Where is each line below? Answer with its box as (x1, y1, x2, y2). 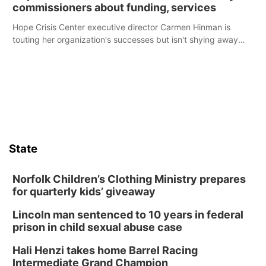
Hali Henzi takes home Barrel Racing (12, 244, 198, 256)
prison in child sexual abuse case (12, 221, 182, 233)
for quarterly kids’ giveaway (12, 185, 156, 198)
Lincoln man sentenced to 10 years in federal (12, 208, 243, 221)
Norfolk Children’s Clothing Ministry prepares (12, 173, 246, 185)
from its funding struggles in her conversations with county (12, 47, 240, 57)
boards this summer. (12, 59, 91, 69)
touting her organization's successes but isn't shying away (12, 34, 238, 45)
